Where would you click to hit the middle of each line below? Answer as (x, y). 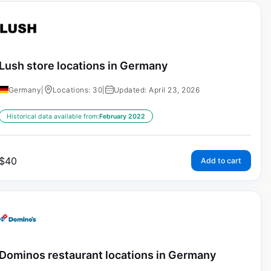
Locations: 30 (77, 90)
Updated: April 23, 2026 (157, 90)
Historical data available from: (53, 116)
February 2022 (122, 116)
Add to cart (221, 160)
